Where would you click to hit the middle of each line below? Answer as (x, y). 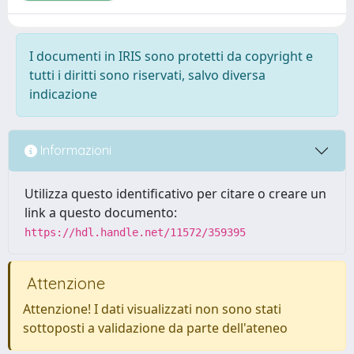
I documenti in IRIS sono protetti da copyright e (171, 56)
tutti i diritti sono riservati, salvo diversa (147, 75)
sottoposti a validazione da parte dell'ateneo (155, 328)
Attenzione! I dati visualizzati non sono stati (152, 309)
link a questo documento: (101, 212)
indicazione (63, 94)
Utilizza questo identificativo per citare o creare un (175, 193)
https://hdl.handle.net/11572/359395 (135, 232)
